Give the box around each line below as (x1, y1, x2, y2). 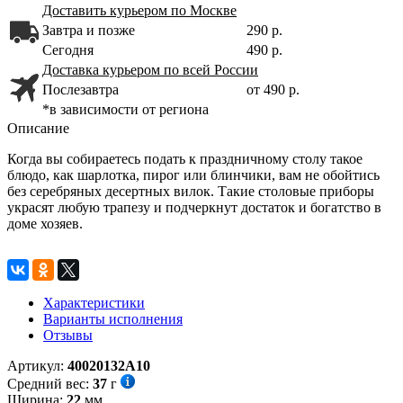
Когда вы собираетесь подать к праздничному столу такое (7, 150, 363, 166)
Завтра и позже (42, 22, 135, 38)
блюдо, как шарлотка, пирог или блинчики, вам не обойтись (7, 166, 380, 183)
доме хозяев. (7, 215, 83, 231)
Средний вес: (7, 375, 93, 391)
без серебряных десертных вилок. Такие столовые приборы (7, 183, 374, 199)
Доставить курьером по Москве (42, 2, 237, 18)
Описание (7, 120, 69, 136)
